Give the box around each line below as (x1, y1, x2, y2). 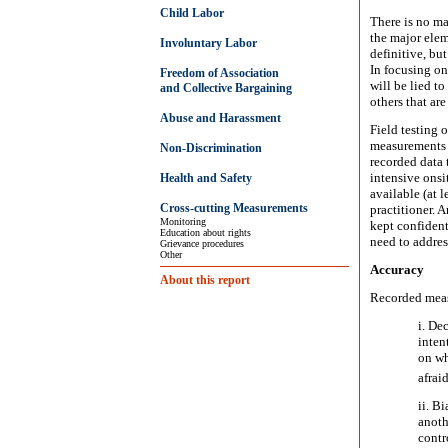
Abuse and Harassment (160, 111, 281, 125)
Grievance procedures (160, 238, 244, 249)
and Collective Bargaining (160, 81, 292, 95)
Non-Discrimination (160, 141, 262, 155)
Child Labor (160, 6, 224, 20)
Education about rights (160, 227, 251, 238)
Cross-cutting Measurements (160, 201, 308, 215)
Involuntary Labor (160, 36, 257, 50)
